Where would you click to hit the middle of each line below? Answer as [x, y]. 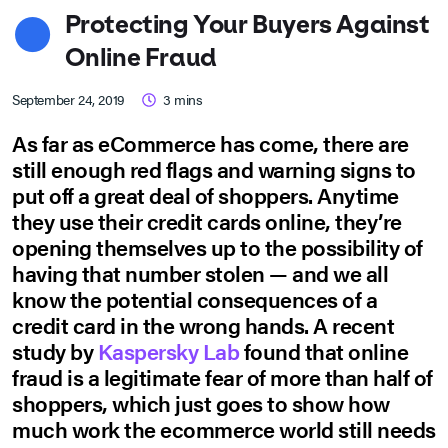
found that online [323, 351]
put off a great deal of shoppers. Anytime [205, 195]
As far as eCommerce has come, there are [210, 143]
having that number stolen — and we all [200, 273]
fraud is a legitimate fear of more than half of [222, 377]
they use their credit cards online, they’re [207, 221]
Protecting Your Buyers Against [247, 25]
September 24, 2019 [68, 99]
